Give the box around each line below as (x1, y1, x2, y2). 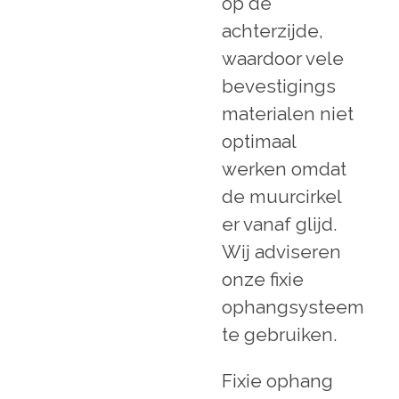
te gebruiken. (222, 323, 341, 346)
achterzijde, (222, 20, 323, 42)
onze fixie (222, 268, 304, 290)
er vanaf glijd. (222, 213, 337, 235)
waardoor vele (222, 47, 344, 69)
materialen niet (222, 102, 354, 125)
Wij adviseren (222, 240, 341, 263)
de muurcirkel (222, 185, 341, 208)
